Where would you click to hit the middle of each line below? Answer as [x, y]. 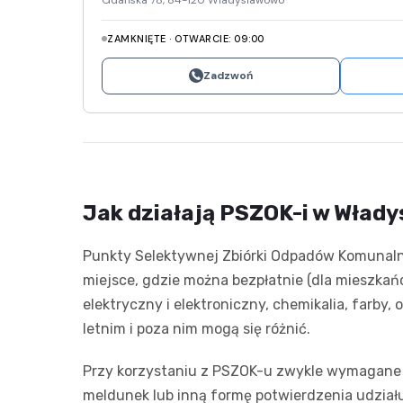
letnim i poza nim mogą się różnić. [197, 328]
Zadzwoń [228, 75]
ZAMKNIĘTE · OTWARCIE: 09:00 [186, 38]
